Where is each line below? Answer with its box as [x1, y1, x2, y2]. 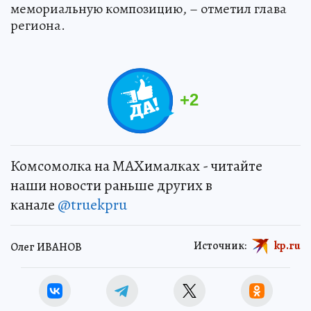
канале [10, 194, 58, 215]
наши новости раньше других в [10, 174, 212, 196]
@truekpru [58, 194, 127, 215]
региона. [10, 15, 65, 35]
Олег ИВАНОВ [10, 239, 82, 255]
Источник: [194, 237, 246, 253]
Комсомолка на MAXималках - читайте [10, 155, 262, 176]
